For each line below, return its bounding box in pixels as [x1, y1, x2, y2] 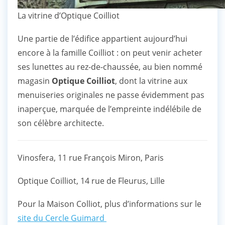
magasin [18, 75, 52, 87]
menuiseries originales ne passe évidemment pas [18, 89, 204, 101]
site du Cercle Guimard [18, 212, 106, 224]
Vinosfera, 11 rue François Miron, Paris [18, 152, 164, 164]
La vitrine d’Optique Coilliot [18, 10, 120, 22]
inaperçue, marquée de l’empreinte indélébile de [18, 103, 201, 115]
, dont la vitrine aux [115, 75, 187, 87]
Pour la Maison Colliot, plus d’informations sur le [18, 198, 201, 210]
